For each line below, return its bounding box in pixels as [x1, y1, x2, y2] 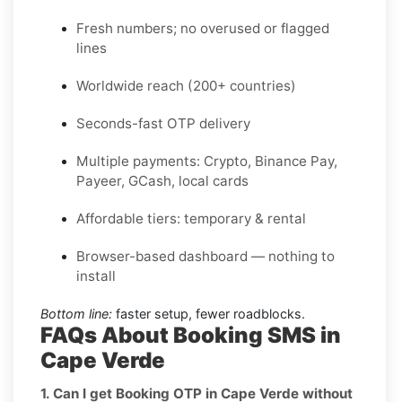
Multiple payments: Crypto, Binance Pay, [76, 152, 337, 170]
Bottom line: [40, 305, 112, 321]
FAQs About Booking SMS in [40, 321, 341, 348]
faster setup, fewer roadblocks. [112, 305, 305, 321]
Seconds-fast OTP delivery [76, 114, 250, 132]
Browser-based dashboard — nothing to [76, 247, 335, 265]
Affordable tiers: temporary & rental [76, 209, 306, 227]
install [76, 267, 116, 284]
